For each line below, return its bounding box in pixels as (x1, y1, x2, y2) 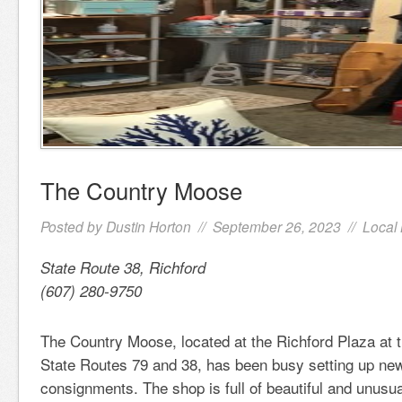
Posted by (40, 216, 106, 236)
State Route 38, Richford (40, 257, 205, 278)
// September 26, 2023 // (191, 216, 363, 236)
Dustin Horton (106, 216, 191, 236)
